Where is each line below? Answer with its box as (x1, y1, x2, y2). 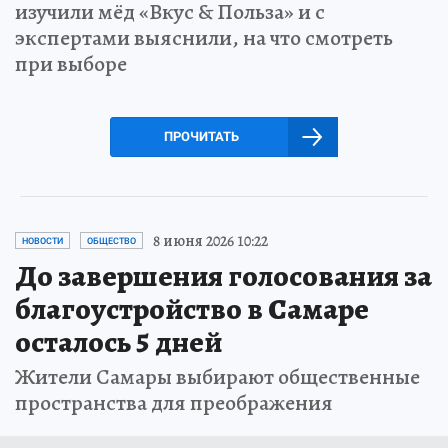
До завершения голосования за (15, 255, 432, 296)
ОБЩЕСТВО (87, 235, 136, 246)
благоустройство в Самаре (15, 288, 369, 329)
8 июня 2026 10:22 (153, 229, 268, 252)
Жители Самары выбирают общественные (15, 361, 420, 392)
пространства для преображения (15, 387, 333, 418)
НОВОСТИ (22, 235, 63, 246)
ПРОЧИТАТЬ (163, 128, 239, 144)
